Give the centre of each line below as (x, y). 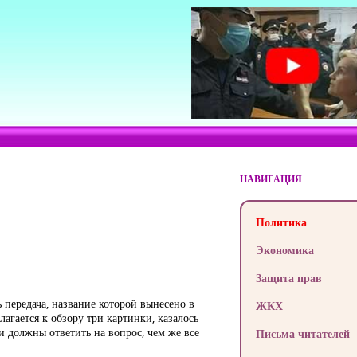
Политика (281, 222)
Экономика (284, 250)
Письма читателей (302, 333)
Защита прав (288, 278)
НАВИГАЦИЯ (271, 179)
